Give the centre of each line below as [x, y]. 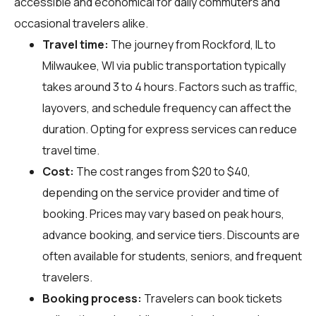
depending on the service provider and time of [161, 192]
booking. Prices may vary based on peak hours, [163, 213]
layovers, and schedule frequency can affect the [167, 108]
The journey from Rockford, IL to [192, 44]
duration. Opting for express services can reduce [170, 129]
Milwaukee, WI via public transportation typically [164, 65]
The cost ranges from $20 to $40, [162, 171]
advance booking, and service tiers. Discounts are [171, 235]
